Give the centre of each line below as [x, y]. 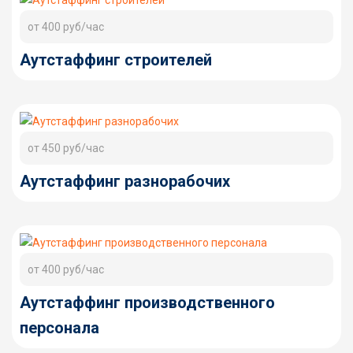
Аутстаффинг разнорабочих [125, 181]
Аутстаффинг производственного [147, 303]
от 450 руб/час [66, 148]
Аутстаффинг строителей [116, 60]
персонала [59, 328]
